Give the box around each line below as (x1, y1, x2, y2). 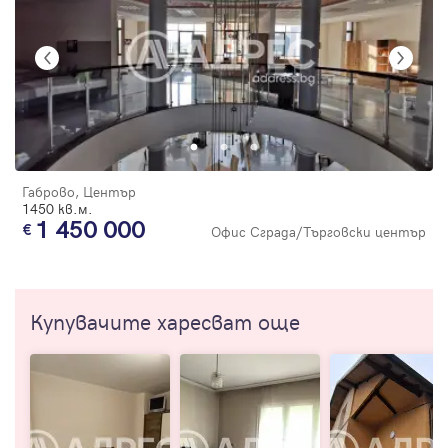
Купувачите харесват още (30, 305, 300, 336)
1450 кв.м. (22, 198, 93, 218)
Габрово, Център (22, 181, 136, 201)
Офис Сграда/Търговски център (211, 221, 426, 241)
